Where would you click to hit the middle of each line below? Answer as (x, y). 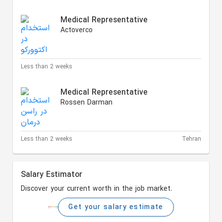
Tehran (191, 139)
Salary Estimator (52, 175)
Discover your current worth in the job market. (97, 189)
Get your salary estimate (116, 207)
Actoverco (77, 31)
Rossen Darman (87, 103)
